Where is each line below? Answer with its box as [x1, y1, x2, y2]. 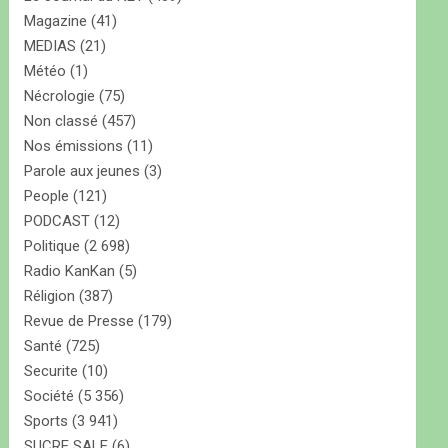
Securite [24, 362, 79, 381]
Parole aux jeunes [24, 162, 141, 181]
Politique [24, 237, 81, 256]
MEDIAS [24, 37, 77, 56]
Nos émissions [24, 137, 124, 156]
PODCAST [24, 212, 91, 231]
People [24, 187, 70, 206]
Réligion [24, 287, 76, 306]
